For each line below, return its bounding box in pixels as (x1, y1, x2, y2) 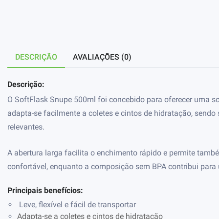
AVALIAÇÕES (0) (73, 52, 131, 62)
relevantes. (7, 122, 44, 132)
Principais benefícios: (7, 186, 83, 196)
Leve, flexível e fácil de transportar (17, 200, 136, 210)
